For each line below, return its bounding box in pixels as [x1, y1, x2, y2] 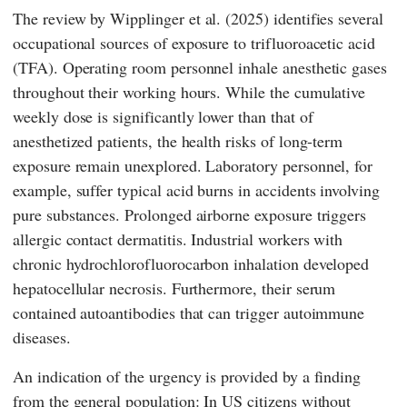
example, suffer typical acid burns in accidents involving [13, 179, 380, 202]
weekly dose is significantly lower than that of [13, 105, 313, 128]
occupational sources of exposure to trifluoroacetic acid [13, 32, 375, 55]
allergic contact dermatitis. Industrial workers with [13, 228, 343, 251]
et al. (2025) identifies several [184, 7, 383, 30]
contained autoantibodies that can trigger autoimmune [13, 302, 365, 324]
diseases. [13, 326, 71, 349]
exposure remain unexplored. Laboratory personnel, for [13, 154, 373, 177]
